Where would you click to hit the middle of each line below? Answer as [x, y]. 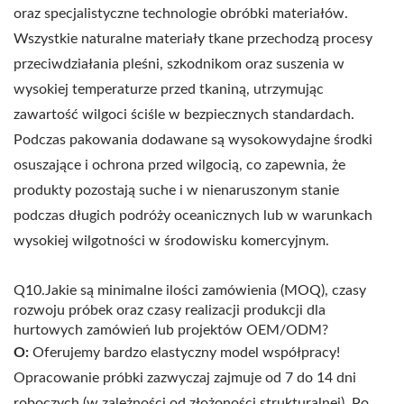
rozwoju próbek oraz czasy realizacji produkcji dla [170, 311]
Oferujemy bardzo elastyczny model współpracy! [184, 353]
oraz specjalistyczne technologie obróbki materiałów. [181, 14]
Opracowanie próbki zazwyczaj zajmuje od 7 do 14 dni [185, 378]
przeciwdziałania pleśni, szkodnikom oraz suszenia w [179, 64]
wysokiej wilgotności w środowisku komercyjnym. [171, 241]
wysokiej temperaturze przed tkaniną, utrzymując [169, 90]
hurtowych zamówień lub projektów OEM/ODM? [171, 331]
